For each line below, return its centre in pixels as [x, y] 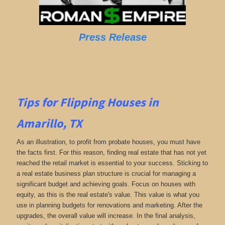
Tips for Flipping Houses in [87, 102]
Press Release [113, 37]
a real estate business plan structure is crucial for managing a [106, 174]
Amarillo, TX [49, 123]
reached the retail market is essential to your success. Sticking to [112, 163]
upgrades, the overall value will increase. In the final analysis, [106, 216]
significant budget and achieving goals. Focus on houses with [106, 184]
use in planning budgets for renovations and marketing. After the [109, 205]
